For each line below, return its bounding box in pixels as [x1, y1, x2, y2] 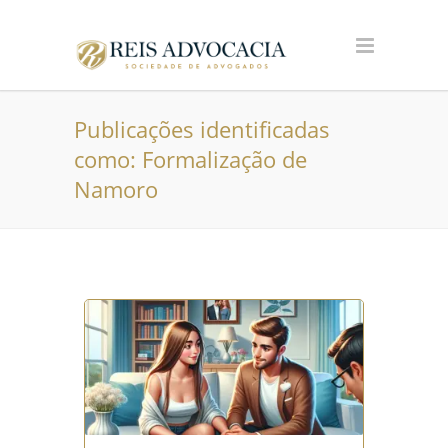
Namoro [74, 174, 158, 204]
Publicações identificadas [74, 114, 330, 144]
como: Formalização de [74, 144, 307, 174]
